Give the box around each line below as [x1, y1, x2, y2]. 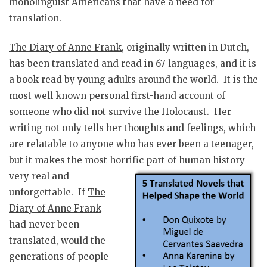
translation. [9, 12, 61, 24]
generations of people [9, 251, 108, 263]
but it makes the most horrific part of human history [9, 154, 245, 166]
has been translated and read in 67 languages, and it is [9, 58, 256, 70]
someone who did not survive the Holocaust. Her [9, 106, 231, 118]
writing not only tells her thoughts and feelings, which [9, 122, 256, 134]
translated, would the [9, 235, 105, 247]
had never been [9, 219, 79, 231]
